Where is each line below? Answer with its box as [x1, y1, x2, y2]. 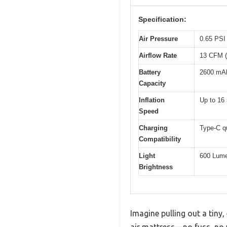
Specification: [138, 15, 186, 24]
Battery [139, 68, 161, 77]
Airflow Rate [139, 52, 177, 60]
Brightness [139, 163, 173, 171]
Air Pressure [139, 35, 178, 43]
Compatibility [139, 135, 181, 143]
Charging [139, 124, 168, 132]
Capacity [139, 80, 166, 88]
